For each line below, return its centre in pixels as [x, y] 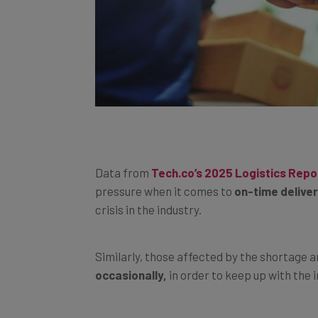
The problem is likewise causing [178, 306]
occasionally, [132, 259]
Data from [123, 157]
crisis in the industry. [148, 193]
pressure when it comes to [165, 175]
